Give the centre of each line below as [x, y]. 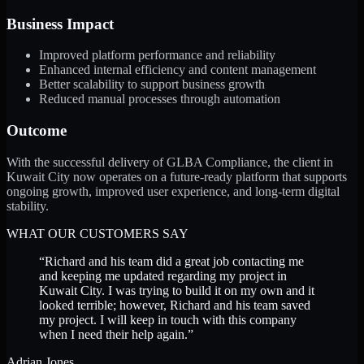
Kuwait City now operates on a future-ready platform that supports [177, 176]
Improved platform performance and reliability [157, 55]
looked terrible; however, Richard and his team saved [175, 305]
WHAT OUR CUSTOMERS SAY [97, 233]
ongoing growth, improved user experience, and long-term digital [173, 191]
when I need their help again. [113, 334]
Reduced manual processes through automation [160, 99]
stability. [28, 206]
